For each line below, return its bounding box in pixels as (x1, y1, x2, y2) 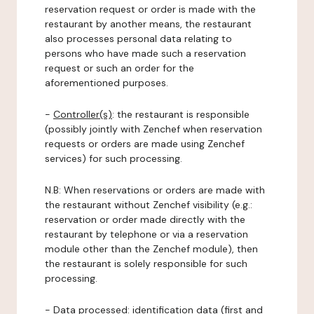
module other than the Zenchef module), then (45, 243, 258, 255)
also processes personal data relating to (45, 32, 232, 45)
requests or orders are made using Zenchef (45, 137, 245, 150)
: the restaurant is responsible (112, 108, 250, 121)
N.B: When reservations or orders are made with (45, 184, 265, 196)
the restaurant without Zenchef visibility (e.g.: (45, 198, 252, 211)
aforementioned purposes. (45, 76, 168, 89)
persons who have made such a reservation (45, 47, 246, 60)
